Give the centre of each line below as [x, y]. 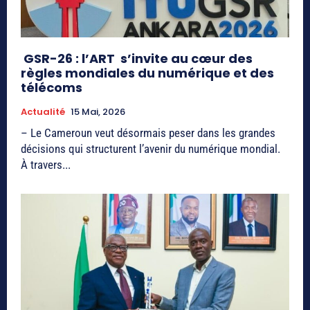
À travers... [46, 165]
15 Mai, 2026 [98, 112]
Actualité [43, 112]
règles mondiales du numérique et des [147, 73]
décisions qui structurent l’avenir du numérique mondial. [151, 149]
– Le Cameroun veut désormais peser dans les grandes [148, 133]
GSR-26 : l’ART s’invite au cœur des [137, 59]
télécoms [52, 88]
